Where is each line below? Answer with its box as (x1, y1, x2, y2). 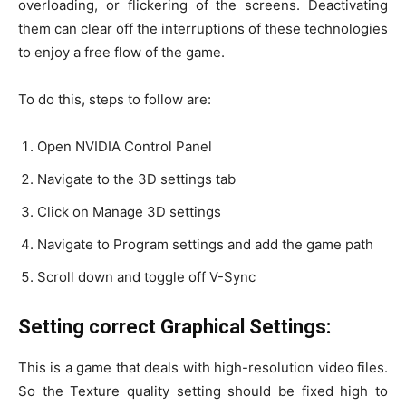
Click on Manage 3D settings (37, 202, 221, 220)
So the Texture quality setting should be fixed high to (18, 382, 388, 400)
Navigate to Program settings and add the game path (37, 235, 373, 253)
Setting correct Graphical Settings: (18, 314, 331, 338)
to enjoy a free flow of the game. (18, 43, 225, 61)
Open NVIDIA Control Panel (37, 137, 212, 155)
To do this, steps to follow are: (18, 90, 211, 108)
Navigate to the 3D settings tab (37, 169, 236, 188)
